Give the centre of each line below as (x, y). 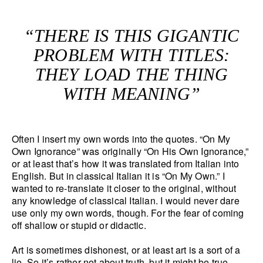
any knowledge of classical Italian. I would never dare (126, 201)
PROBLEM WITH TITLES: (131, 55)
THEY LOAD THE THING (131, 75)
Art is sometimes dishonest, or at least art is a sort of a (126, 250)
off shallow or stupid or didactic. (79, 225)
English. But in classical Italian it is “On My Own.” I (118, 176)
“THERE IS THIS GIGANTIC (131, 36)
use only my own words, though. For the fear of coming (128, 213)
